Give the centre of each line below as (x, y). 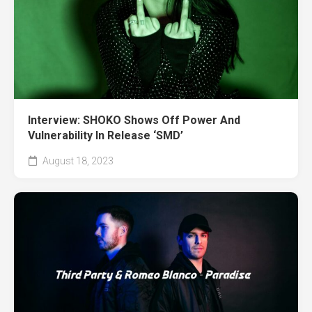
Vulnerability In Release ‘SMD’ (106, 136)
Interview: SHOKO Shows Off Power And (134, 120)
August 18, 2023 (77, 161)
